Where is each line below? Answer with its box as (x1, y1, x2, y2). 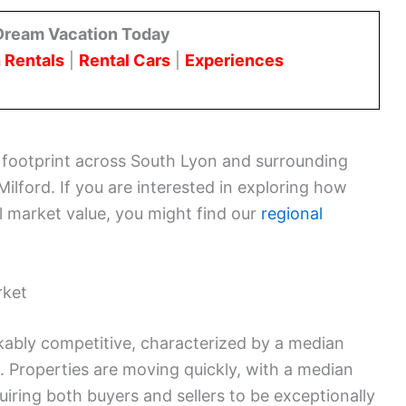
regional (261, 203, 323, 223)
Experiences (185, 51, 284, 71)
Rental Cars (79, 51, 170, 71)
